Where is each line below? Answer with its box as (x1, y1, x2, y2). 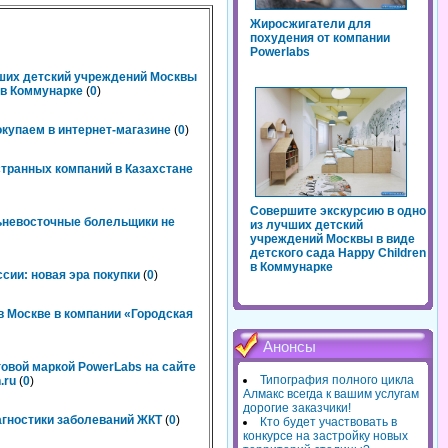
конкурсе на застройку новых (243, 429, 408, 444)
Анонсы (263, 339, 316, 356)
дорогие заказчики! (243, 401, 351, 416)
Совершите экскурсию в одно (250, 204, 426, 219)
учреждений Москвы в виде (250, 232, 415, 247)
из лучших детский (250, 218, 363, 233)
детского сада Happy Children (250, 246, 426, 261)
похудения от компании (250, 31, 390, 46)
